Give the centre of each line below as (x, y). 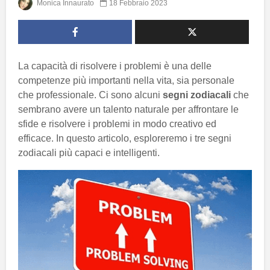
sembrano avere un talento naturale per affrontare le (128, 109)
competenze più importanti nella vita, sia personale (126, 80)
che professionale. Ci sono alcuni (90, 95)
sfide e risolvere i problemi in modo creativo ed (117, 124)
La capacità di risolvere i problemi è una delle (115, 66)
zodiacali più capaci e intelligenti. (89, 152)
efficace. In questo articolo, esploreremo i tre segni (125, 138)
